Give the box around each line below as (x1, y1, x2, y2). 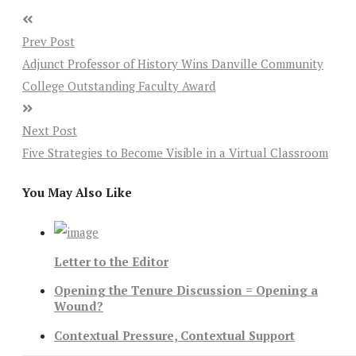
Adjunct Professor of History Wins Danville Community (22, 56, 323, 72)
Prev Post (22, 33, 75, 50)
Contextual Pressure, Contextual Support (54, 327, 295, 343)
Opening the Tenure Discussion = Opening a (54, 282, 318, 299)
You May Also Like (22, 184, 132, 201)
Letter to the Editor (54, 253, 168, 269)
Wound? (54, 298, 103, 315)
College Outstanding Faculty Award (22, 78, 215, 95)
